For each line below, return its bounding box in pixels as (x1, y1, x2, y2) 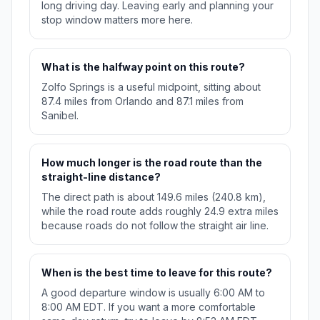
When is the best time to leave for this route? (41, 266, 272, 279)
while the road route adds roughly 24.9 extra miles (41, 205, 279, 218)
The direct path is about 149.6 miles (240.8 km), (41, 191, 266, 204)
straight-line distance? (41, 171, 161, 184)
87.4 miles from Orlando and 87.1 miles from (41, 95, 244, 108)
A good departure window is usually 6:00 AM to (41, 286, 265, 299)
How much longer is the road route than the (41, 156, 262, 169)
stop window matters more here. (41, 14, 193, 26)
